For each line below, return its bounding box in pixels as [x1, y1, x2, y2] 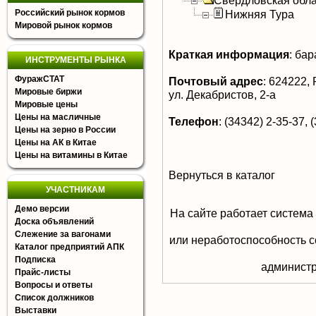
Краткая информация [169, 48, 289, 61]
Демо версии [15, 204, 69, 214]
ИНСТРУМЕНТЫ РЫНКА [25, 55, 126, 65]
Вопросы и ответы [15, 280, 92, 290]
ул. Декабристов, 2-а [169, 88, 276, 101]
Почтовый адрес [169, 75, 263, 87]
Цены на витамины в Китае [15, 150, 128, 160]
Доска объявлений [15, 217, 94, 226]
